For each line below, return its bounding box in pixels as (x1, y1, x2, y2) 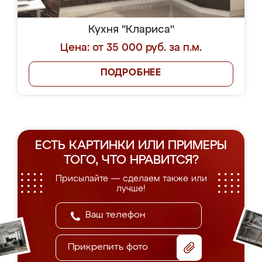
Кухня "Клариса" (88, 25, 174, 35)
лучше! (116, 184, 146, 193)
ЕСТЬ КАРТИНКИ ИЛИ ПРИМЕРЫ (35, 140, 227, 152)
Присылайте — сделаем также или (55, 174, 207, 183)
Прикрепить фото (68, 243, 148, 252)
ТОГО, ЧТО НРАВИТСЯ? (63, 154, 199, 167)
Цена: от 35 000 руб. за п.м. (60, 43, 202, 53)
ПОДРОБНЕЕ (100, 68, 162, 78)
